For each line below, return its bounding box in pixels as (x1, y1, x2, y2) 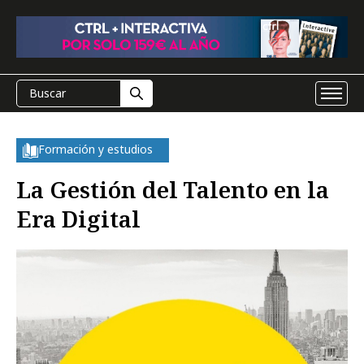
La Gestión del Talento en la (16, 174, 329, 205)
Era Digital (16, 203, 141, 234)
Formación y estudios (38, 141, 153, 157)
